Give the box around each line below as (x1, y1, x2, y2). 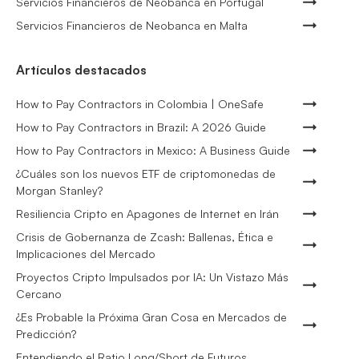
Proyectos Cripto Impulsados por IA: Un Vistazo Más (16, 270, 288, 284)
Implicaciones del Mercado (16, 247, 155, 261)
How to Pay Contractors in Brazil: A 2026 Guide (16, 120, 266, 135)
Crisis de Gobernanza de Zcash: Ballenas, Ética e (16, 230, 273, 244)
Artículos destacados (16, 62, 147, 79)
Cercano (16, 287, 62, 301)
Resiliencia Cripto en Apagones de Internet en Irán (16, 207, 279, 221)
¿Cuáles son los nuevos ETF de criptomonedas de (16, 167, 276, 181)
